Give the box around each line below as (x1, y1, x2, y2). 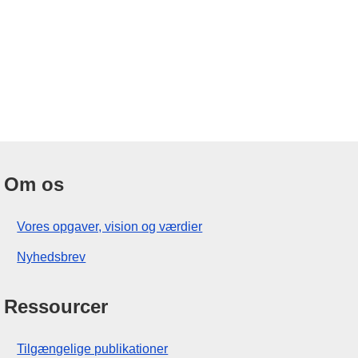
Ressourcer (4, 296, 109, 318)
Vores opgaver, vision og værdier (17, 219, 203, 233)
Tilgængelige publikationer (17, 342, 169, 356)
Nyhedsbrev (17, 250, 86, 265)
